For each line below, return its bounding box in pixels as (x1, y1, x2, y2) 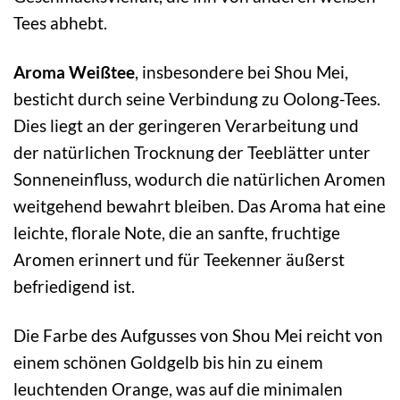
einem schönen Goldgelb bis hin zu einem (13, 351, 323, 372)
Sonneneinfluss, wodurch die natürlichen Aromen (13, 168, 386, 189)
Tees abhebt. (13, 12, 107, 33)
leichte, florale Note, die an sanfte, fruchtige (13, 221, 340, 243)
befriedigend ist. (13, 275, 135, 296)
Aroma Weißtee (13, 61, 135, 82)
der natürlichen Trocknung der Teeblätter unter (13, 141, 371, 162)
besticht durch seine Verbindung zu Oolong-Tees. (13, 87, 380, 109)
